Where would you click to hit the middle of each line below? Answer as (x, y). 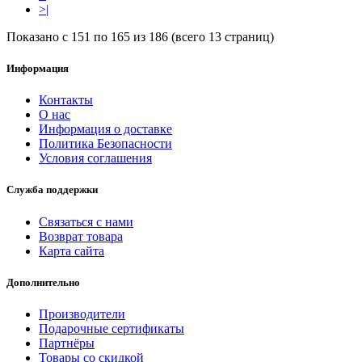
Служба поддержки (52, 190)
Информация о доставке (105, 129)
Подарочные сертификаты (112, 328)
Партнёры (67, 343)
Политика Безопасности (105, 144)
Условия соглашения (95, 158)
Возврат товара (81, 236)
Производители (82, 314)
